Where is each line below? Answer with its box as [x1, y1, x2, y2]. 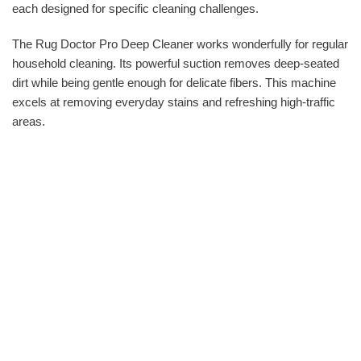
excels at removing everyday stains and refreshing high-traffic [12, 94, 335, 109]
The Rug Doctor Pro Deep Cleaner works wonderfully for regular [12, 36, 348, 51]
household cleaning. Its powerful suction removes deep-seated [12, 56, 339, 70]
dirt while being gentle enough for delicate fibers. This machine [12, 75, 336, 89]
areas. [12, 114, 45, 128]
